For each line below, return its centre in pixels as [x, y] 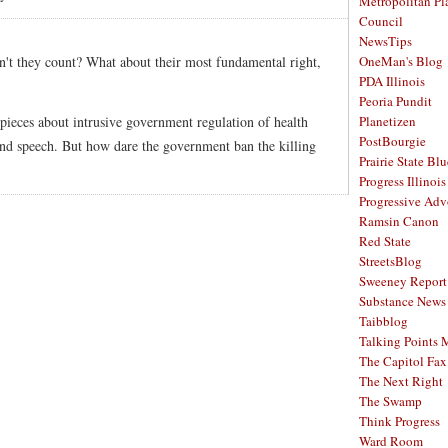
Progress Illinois [402, 181]
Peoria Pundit [395, 101]
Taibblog [383, 321]
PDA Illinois [392, 81]
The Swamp [390, 401]
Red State [385, 241]
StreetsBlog [390, 261]
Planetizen [387, 121]
